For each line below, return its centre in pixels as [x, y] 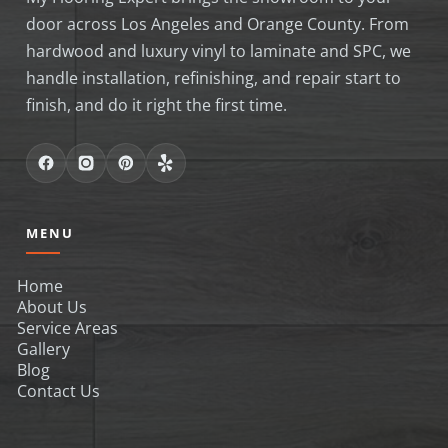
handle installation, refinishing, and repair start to [213, 78]
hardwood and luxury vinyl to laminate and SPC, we [218, 51]
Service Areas [67, 328]
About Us [52, 307]
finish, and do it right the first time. [156, 105]
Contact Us [58, 391]
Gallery [43, 349]
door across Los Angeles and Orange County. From [217, 24]
